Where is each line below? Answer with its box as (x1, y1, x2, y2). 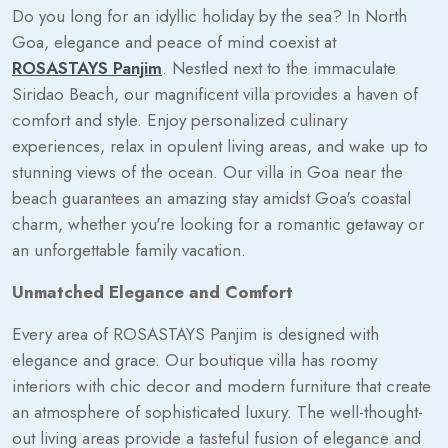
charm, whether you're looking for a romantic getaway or (12, 211, 424, 236)
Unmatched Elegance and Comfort (12, 279, 293, 304)
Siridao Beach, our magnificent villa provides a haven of (12, 81, 418, 106)
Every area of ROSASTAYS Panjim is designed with (12, 321, 379, 346)
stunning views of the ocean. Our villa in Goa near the (12, 159, 403, 184)
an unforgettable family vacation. (12, 237, 246, 262)
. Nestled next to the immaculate (162, 55, 396, 80)
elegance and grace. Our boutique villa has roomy (12, 347, 377, 372)
